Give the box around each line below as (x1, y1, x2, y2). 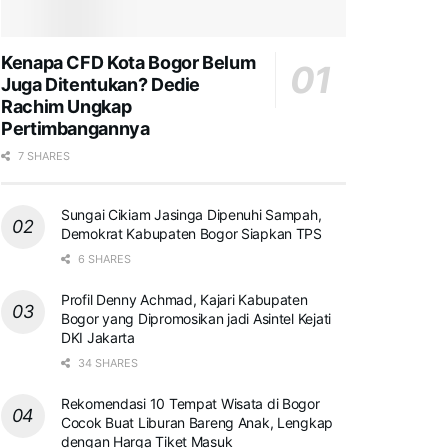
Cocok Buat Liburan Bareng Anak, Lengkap (61, 413, 334, 431)
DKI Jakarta (61, 328, 135, 346)
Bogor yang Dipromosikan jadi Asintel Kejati (61, 309, 331, 327)
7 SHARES (15, 148, 70, 163)
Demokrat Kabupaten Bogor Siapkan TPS (61, 224, 322, 242)
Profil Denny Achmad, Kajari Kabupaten (61, 290, 308, 308)
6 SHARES (75, 251, 131, 266)
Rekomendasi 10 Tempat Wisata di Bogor (61, 394, 320, 412)
